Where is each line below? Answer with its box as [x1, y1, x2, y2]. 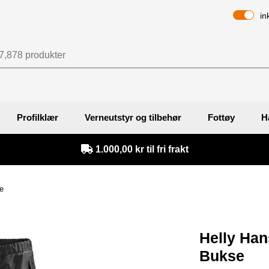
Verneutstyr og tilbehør [85, 112, 181, 122]
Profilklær [17, 112, 58, 122]
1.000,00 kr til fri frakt [92, 144, 189, 154]
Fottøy [208, 112, 235, 122]
